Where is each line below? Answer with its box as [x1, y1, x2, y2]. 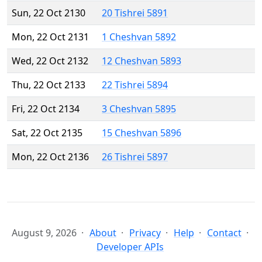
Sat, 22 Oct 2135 [12, 126, 82, 140]
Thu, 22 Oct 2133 [12, 78, 85, 92]
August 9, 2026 [12, 226, 77, 240]
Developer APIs [96, 240, 164, 254]
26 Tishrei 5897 [102, 150, 168, 164]
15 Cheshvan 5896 [102, 126, 181, 140]
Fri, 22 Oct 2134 [12, 102, 80, 116]
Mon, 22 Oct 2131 [12, 30, 89, 44]
